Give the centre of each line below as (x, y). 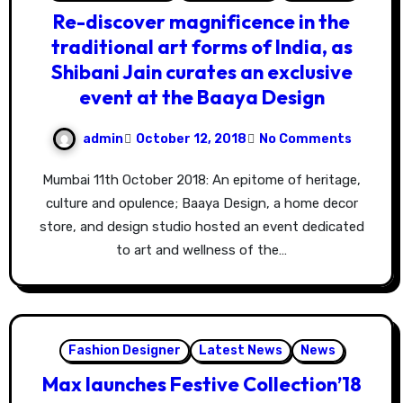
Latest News (240, 351)
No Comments (305, 139)
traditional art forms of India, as (201, 47)
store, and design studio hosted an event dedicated (201, 227)
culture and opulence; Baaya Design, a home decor (201, 204)
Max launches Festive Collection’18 (201, 385)
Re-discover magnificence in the (201, 22)
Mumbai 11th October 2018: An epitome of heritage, (48, 180)
